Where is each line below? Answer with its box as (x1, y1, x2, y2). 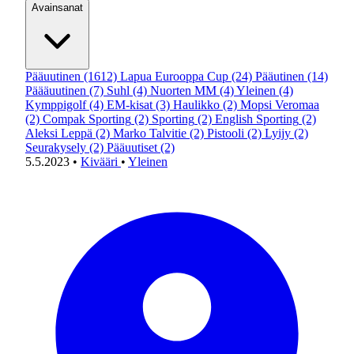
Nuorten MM (150, 84, 217, 97)
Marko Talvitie (113, 126, 186, 140)
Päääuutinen (25, 84, 86, 97)
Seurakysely (25, 141, 86, 154)
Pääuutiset (107, 141, 157, 154)
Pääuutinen (25, 70, 81, 83)
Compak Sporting (43, 112, 131, 126)
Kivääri (81, 155, 121, 168)
